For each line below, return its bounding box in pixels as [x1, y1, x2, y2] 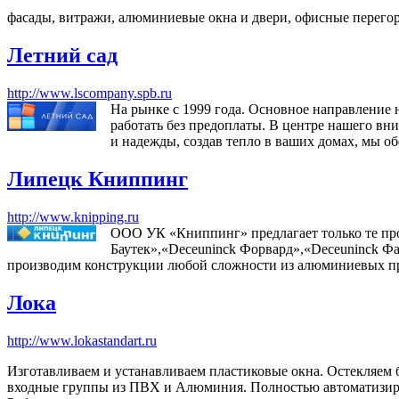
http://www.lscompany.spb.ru [7, 85, 172, 102]
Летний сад [7, 44, 118, 68]
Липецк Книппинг [7, 167, 188, 191]
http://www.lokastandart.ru [7, 332, 157, 348]
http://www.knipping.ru [7, 209, 139, 225]
